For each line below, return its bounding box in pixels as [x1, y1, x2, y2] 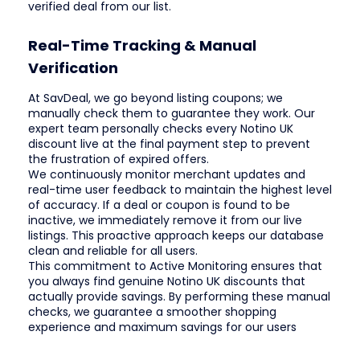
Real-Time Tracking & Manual [28, 35, 256, 56]
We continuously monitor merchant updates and [28, 166, 305, 183]
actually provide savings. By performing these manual [28, 288, 330, 305]
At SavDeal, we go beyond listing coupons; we [28, 90, 283, 107]
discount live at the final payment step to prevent [28, 136, 310, 153]
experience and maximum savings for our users [28, 319, 297, 336]
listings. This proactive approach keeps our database [28, 227, 324, 244]
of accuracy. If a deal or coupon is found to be [28, 197, 290, 214]
